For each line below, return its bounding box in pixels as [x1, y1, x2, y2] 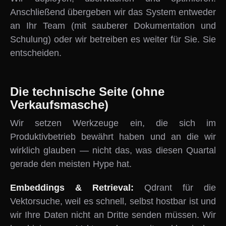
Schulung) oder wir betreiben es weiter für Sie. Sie [10, 34, 216, 44]
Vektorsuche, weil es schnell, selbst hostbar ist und [10, 196, 216, 206]
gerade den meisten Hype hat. [10, 159, 132, 169]
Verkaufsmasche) [10, 98, 108, 111]
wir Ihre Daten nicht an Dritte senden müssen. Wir [10, 210, 216, 220]
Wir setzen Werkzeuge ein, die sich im [10, 118, 216, 128]
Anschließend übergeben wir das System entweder [10, 7, 216, 17]
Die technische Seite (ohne [10, 85, 164, 98]
